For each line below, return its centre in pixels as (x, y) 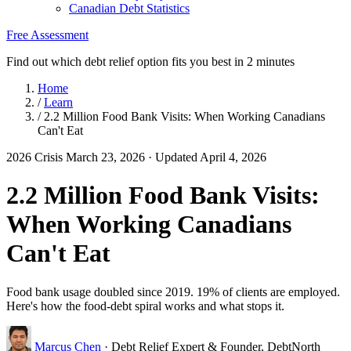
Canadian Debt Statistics (129, 8)
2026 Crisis (36, 157)
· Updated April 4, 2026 (207, 157)
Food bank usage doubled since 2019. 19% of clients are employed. (173, 291)
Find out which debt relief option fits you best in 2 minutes (150, 62)
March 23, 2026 (107, 157)
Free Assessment (47, 35)
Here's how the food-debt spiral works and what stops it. (145, 306)
